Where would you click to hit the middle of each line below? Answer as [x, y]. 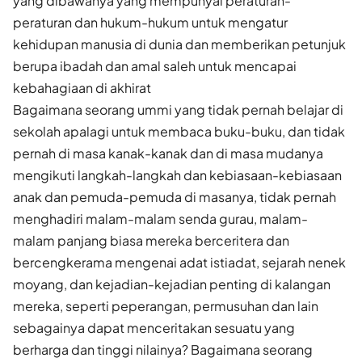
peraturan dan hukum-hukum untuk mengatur [150, 22]
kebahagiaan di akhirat [82, 87]
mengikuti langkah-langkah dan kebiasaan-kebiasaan [177, 175]
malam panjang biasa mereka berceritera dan [151, 240]
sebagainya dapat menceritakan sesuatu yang [154, 327]
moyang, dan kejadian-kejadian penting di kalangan [172, 284]
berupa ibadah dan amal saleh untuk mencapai [155, 65]
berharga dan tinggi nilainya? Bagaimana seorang [163, 349]
